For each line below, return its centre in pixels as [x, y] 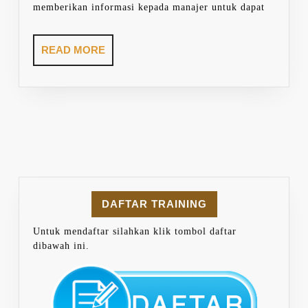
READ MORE [73, 50]
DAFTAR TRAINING [154, 204]
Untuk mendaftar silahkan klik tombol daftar [135, 231]
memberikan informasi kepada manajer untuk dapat [149, 8]
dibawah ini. [61, 246]
